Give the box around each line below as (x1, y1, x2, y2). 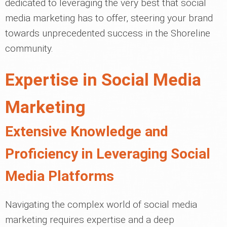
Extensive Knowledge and (5, 123, 168, 140)
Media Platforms (5, 168, 114, 185)
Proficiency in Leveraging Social (5, 145, 210, 163)
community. (5, 43, 53, 55)
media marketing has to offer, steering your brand (5, 12, 213, 24)
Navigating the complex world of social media (5, 199, 197, 211)
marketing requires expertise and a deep (5, 214, 174, 226)
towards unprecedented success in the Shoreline (5, 27, 210, 40)
